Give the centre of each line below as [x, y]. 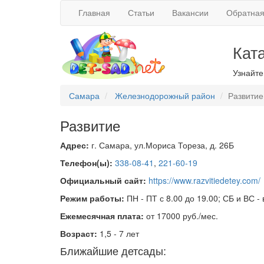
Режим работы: [92, 198]
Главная [94, 12]
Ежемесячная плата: [102, 216]
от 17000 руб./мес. [182, 216]
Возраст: [79, 233]
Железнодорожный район [165, 95]
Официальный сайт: [103, 180]
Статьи [141, 12]
